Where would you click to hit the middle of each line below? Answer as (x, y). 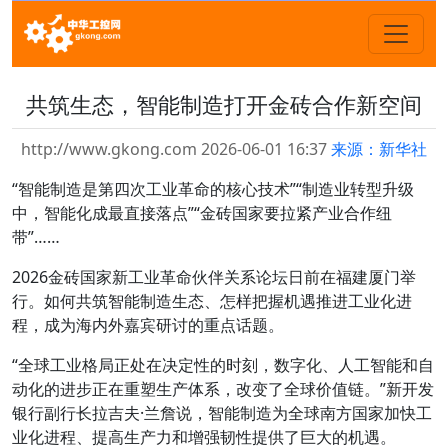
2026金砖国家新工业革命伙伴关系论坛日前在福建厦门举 (214, 277)
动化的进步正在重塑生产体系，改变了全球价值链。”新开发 (223, 389)
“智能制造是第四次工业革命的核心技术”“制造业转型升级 (213, 189)
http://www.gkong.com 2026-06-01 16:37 (176, 149)
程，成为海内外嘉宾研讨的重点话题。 (148, 325)
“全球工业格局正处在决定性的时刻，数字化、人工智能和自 (223, 365)
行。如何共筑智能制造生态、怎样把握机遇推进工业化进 (212, 301)
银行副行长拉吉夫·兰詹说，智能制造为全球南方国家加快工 (222, 413)
